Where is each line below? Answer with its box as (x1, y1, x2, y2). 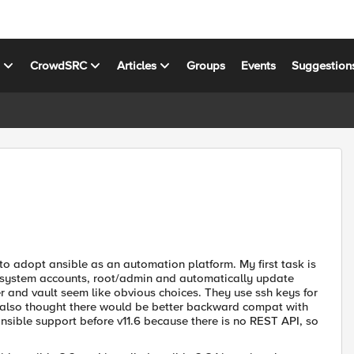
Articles (117, 58, 157, 73)
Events (241, 58, 277, 73)
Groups (186, 58, 226, 73)
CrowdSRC (30, 58, 88, 73)
